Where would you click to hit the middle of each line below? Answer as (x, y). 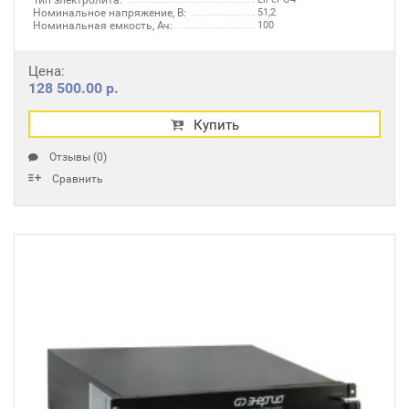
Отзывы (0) (78, 157)
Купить (216, 125)
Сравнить (78, 179)
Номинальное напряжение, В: (110, 13)
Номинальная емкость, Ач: (103, 26)
